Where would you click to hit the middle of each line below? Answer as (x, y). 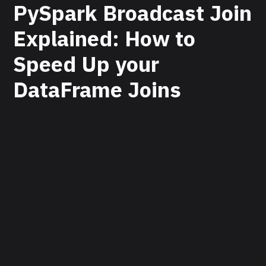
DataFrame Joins (97, 89)
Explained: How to (104, 38)
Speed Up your (86, 64)
